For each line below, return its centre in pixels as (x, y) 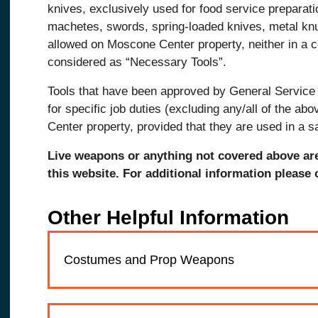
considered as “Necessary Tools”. (137, 62)
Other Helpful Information (168, 218)
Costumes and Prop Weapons (149, 259)
